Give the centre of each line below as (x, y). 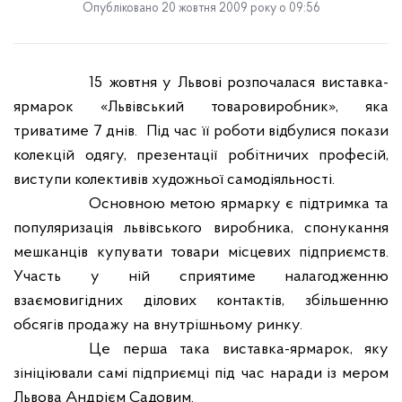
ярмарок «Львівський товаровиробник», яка (201, 107)
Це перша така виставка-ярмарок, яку (239, 350)
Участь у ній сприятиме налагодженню (201, 277)
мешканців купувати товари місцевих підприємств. (201, 253)
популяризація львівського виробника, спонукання (201, 228)
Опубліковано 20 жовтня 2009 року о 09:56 (201, 9)
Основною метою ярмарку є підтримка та (239, 204)
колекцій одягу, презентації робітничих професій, (201, 156)
